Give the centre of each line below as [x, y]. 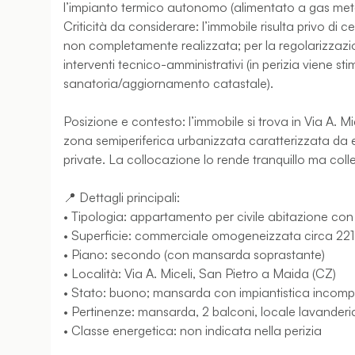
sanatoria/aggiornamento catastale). [168, 83]
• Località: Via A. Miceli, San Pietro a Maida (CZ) [200, 273]
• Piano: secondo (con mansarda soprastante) [194, 254]
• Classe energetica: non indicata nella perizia [193, 330]
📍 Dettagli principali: [122, 197]
